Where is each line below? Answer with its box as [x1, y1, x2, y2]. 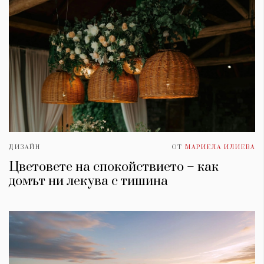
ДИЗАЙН [9, 144, 41, 151]
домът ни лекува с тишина [9, 173, 168, 190]
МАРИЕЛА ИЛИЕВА [185, 144, 255, 151]
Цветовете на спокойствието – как [9, 159, 219, 176]
